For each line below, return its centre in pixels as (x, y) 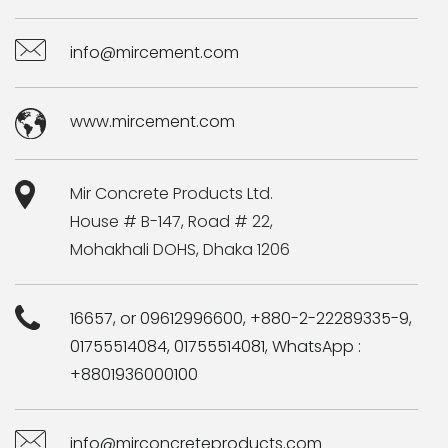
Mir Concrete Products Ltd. (172, 193)
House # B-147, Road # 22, (172, 221)
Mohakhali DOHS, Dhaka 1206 (180, 249)
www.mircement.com (153, 122)
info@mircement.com (155, 53)
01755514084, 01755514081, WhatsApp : (216, 346)
